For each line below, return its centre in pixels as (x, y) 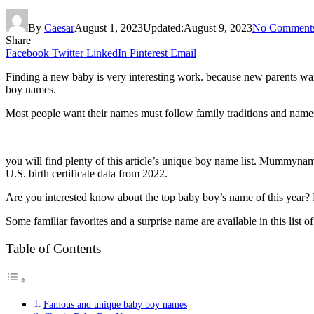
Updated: (163, 27)
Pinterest (149, 53)
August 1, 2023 (109, 27)
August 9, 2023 (218, 27)
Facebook (27, 53)
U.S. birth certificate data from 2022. (87, 173)
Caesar (59, 27)
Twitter (68, 53)
